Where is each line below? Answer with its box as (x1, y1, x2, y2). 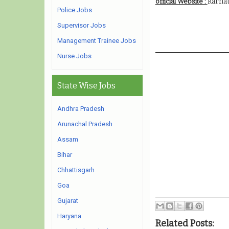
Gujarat (57, 197, 78, 204)
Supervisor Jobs (57, 21, 106, 29)
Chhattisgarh (57, 166, 95, 174)
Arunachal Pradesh (57, 120, 112, 128)
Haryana (57, 212, 81, 220)
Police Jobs (57, 6, 92, 14)
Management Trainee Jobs (57, 37, 136, 44)
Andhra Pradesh (57, 105, 104, 112)
